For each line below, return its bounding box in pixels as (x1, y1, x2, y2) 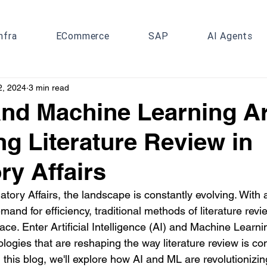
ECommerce (55, 30, 110, 42)
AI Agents (207, 30, 253, 42)
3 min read (29, 82, 69, 92)
